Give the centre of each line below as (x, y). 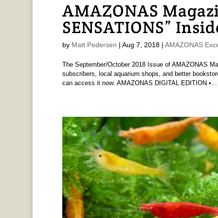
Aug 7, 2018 (141, 45)
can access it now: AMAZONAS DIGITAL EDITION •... (139, 83)
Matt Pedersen (94, 45)
